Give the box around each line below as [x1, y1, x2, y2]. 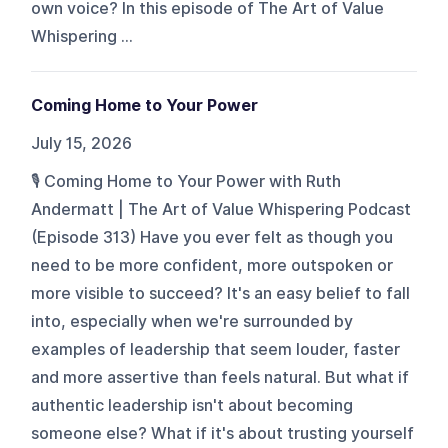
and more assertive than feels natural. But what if [31, 367, 410, 387]
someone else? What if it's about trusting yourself [31, 423, 415, 443]
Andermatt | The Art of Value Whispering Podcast [31, 199, 412, 219]
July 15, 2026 [31, 133, 133, 153]
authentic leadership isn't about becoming [31, 395, 354, 415]
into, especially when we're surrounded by [31, 311, 354, 331]
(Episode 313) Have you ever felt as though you [31, 227, 394, 247]
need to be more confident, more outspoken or [31, 255, 394, 275]
